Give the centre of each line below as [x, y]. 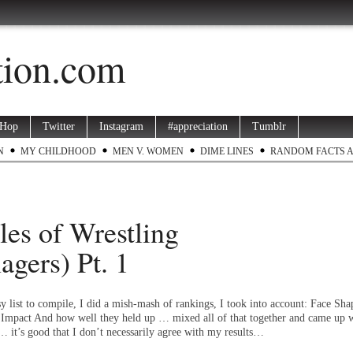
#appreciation [198, 126]
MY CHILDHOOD [58, 151]
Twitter [59, 126]
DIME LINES [227, 151]
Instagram [121, 126]
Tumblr [269, 126]
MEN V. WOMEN [148, 151]
